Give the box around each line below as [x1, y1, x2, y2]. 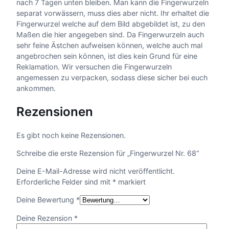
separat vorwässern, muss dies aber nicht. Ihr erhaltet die [16, 8, 209, 17]
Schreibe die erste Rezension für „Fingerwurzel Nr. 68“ [16, 148, 199, 157]
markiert [116, 177, 146, 187]
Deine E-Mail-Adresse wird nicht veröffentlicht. [16, 167, 175, 176]
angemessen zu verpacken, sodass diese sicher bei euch [16, 73, 208, 82]
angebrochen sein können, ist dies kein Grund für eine [16, 51, 197, 60]
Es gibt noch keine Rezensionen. [16, 130, 126, 140]
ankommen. [16, 83, 56, 93]
